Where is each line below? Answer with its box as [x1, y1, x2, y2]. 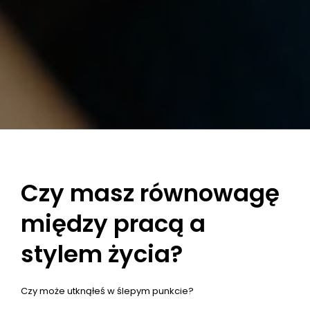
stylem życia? [21, 237, 183, 271]
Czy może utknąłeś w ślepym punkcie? [21, 284, 194, 298]
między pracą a [21, 207, 206, 241]
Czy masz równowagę [21, 176, 280, 210]
